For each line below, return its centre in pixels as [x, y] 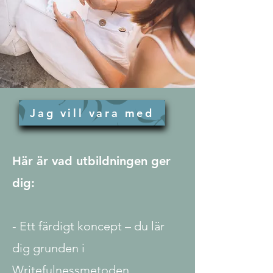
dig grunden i [48, 248]
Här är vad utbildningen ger [91, 161]
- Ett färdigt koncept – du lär [88, 226]
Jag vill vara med [92, 113]
